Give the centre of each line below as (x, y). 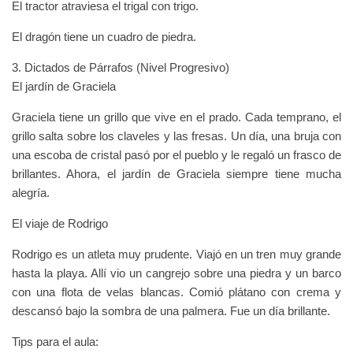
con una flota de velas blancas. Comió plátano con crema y (176, 292)
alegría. (31, 192)
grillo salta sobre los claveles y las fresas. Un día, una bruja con (176, 136)
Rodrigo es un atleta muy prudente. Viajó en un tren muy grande (176, 254)
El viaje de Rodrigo (60, 223)
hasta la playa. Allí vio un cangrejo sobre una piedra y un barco (176, 273)
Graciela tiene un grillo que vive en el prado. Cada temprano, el (176, 117)
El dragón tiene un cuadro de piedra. (104, 36)
